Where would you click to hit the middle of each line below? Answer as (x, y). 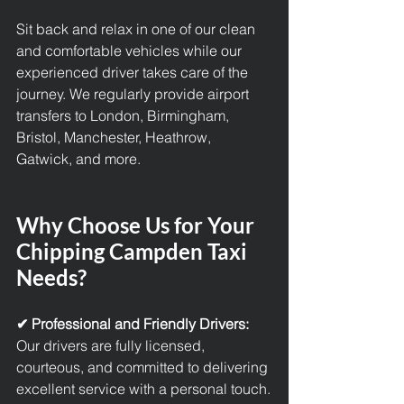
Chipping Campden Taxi (134, 251)
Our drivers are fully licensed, (112, 345)
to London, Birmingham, (154, 115)
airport (230, 94)
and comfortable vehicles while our (131, 50)
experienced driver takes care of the (134, 72)
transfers (46, 115)
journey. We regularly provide (112, 94)
